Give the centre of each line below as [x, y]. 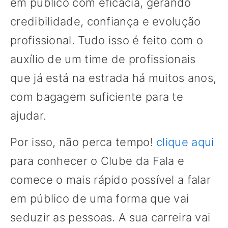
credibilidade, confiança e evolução [106, 22]
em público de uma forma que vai [100, 199]
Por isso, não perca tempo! [83, 142]
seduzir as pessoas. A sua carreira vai [110, 218]
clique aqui [185, 142]
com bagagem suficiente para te [97, 97]
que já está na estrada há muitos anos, [113, 78]
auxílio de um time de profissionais [103, 59]
